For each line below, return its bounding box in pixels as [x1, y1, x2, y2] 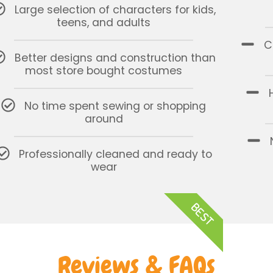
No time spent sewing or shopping [24, 99, 207, 114]
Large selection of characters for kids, [15, 2, 216, 18]
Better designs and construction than [15, 51, 216, 66]
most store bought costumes [25, 63, 183, 79]
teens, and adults [57, 15, 151, 30]
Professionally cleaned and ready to [18, 146, 212, 161]
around [84, 112, 123, 127]
